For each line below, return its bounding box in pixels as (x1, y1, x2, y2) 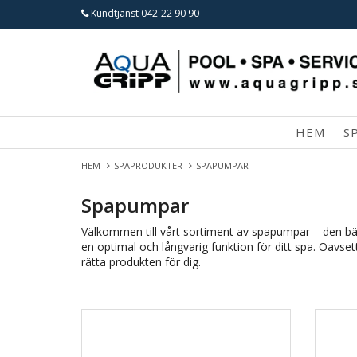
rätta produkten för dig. (81, 254, 201, 269)
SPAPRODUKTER (114, 159, 187, 171)
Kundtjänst (88, 6, 141, 20)
